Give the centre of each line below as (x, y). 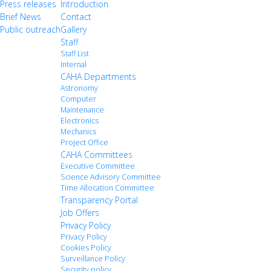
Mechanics (78, 131)
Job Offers (80, 212)
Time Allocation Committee (107, 188)
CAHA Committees (96, 154)
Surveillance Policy (93, 258)
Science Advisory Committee (111, 177)
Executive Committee (98, 166)
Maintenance (82, 109)
